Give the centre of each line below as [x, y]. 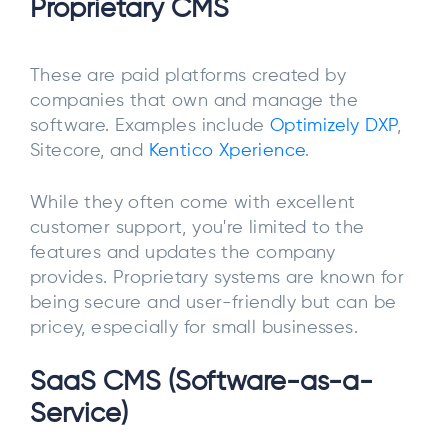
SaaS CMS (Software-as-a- [201, 383]
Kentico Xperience [227, 151]
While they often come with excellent [193, 202]
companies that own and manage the [194, 101]
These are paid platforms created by [188, 76]
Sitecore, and [89, 151]
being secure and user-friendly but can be [213, 302]
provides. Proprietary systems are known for [217, 277]
